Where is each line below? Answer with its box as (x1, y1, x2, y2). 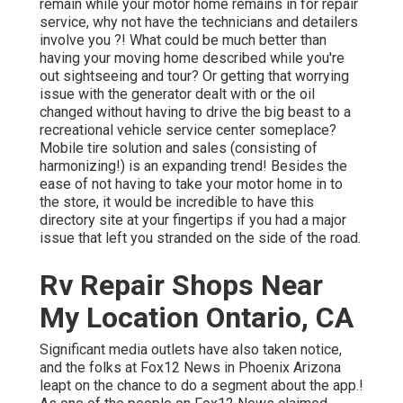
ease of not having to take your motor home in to (40, 175, 343, 193)
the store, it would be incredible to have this (40, 193, 314, 211)
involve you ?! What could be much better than (40, 31, 327, 49)
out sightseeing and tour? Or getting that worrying (40, 67, 349, 85)
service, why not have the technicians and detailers (40, 13, 358, 31)
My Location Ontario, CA (40, 300, 354, 336)
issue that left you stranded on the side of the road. (40, 229, 361, 247)
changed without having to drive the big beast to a (40, 103, 351, 121)
